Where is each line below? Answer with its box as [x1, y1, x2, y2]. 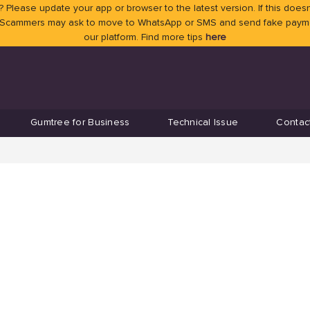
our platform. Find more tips [84, 33, 206, 42]
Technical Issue [167, 118, 239, 127]
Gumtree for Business [30, 118, 130, 127]
